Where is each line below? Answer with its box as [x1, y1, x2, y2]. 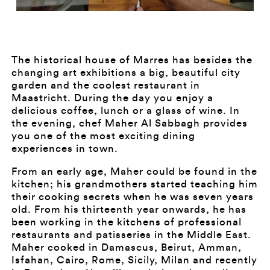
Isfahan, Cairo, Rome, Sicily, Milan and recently [11, 255, 257, 266]
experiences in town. [11, 143, 118, 154]
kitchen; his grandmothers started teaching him [11, 179, 258, 190]
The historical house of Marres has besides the [11, 55, 253, 66]
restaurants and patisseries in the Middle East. [11, 230, 251, 240]
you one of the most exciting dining [11, 131, 195, 142]
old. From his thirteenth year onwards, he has [11, 204, 246, 215]
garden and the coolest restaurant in [11, 80, 200, 91]
